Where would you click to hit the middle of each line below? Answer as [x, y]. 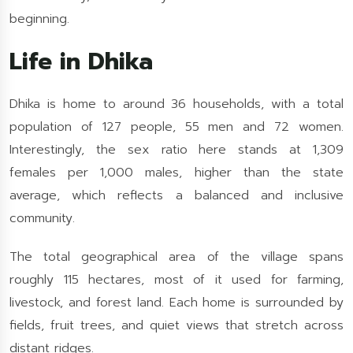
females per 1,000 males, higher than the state [176, 173]
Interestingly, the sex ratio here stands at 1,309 [176, 150]
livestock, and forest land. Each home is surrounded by [176, 303]
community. [42, 218]
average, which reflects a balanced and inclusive [176, 195]
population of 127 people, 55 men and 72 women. [176, 127]
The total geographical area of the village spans [176, 257]
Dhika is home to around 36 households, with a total [176, 104]
